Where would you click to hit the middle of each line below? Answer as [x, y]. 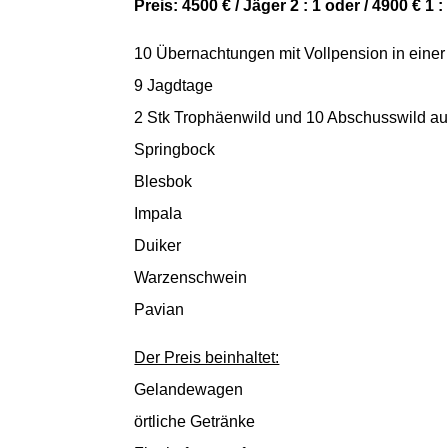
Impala [158, 213]
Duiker [158, 245]
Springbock [175, 149]
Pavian [159, 309]
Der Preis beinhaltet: [207, 357]
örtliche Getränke [195, 421]
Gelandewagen [189, 389]
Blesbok [163, 181]
